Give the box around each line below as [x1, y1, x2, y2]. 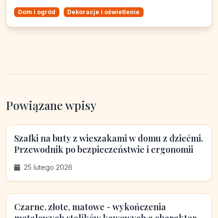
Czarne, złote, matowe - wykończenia [14, 201, 166, 213]
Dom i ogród [18, 8, 55, 16]
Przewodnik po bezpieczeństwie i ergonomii [14, 144, 193, 156]
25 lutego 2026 [22, 163, 73, 172]
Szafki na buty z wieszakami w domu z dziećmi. [14, 132, 203, 145]
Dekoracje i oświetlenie [67, 8, 140, 16]
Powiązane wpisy [6, 97, 96, 113]
